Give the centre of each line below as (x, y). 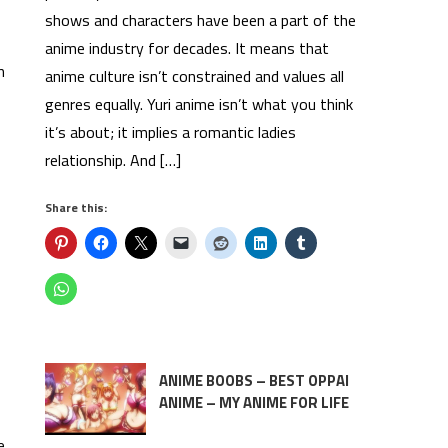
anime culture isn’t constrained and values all (195, 76)
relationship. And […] (113, 160)
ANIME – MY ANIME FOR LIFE (253, 402)
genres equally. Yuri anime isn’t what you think (199, 104)
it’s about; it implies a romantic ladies (171, 132)
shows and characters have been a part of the (201, 20)
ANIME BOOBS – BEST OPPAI (253, 380)
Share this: (76, 207)
